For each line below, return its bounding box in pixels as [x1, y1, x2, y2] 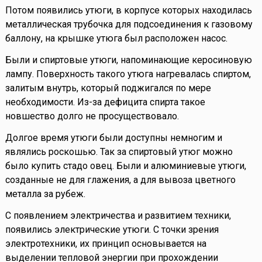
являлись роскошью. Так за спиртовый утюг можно [5, 146, 233, 158]
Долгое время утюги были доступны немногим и [5, 132, 222, 144]
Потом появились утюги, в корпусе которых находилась [5, 5, 252, 16]
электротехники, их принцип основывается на [5, 238, 206, 250]
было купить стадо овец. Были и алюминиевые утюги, [5, 160, 246, 172]
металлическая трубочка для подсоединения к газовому [5, 19, 253, 30]
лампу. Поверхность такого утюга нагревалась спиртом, [5, 68, 251, 80]
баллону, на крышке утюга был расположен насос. [5, 33, 227, 44]
